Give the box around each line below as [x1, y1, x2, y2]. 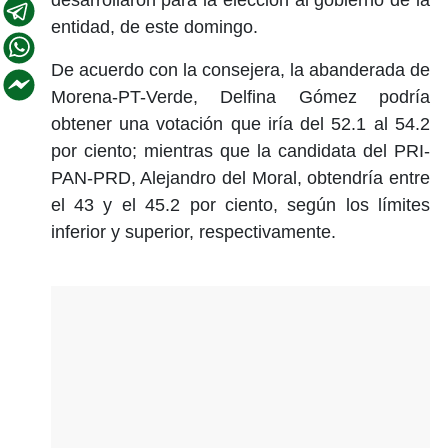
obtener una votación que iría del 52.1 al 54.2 [50, 113, 430, 134]
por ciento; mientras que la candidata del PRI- [50, 140, 430, 161]
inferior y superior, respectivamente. [50, 221, 341, 242]
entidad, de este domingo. [50, 16, 263, 37]
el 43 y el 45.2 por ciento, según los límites [50, 194, 430, 215]
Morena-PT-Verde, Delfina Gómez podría [50, 86, 430, 107]
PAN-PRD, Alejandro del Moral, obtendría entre [50, 167, 430, 188]
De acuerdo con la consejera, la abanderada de [50, 59, 430, 80]
